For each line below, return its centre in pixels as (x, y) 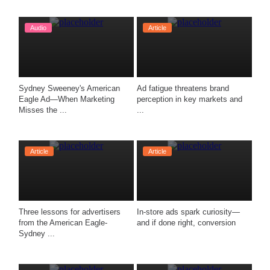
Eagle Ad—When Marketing (67, 99)
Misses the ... (43, 110)
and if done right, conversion (187, 223)
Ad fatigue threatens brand (183, 88)
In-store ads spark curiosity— (188, 212)
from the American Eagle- (63, 223)
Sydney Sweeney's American (69, 88)
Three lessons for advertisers (70, 212)
